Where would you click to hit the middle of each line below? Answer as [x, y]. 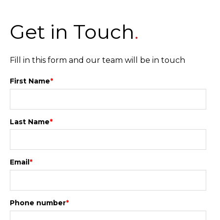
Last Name [30, 122]
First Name [30, 81]
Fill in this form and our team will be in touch [97, 60]
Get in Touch [72, 32]
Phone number [38, 203]
